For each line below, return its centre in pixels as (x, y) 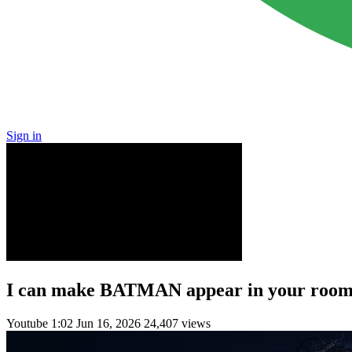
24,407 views (177, 323)
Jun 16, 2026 (108, 323)
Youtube (29, 323)
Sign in (24, 136)
